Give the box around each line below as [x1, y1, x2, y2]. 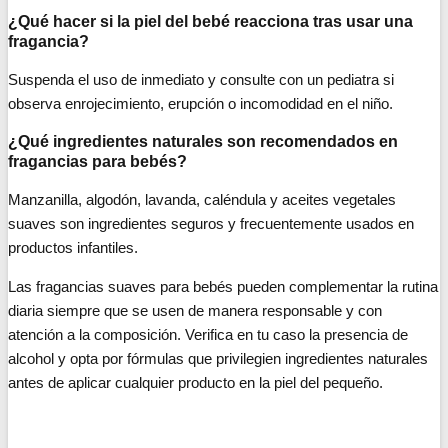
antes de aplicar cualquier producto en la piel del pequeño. [8, 373, 383, 391]
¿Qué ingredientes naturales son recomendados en [8, 132, 398, 150]
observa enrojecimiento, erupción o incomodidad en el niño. [8, 94, 393, 112]
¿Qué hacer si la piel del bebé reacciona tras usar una [8, 12, 413, 30]
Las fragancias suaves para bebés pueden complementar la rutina [8, 277, 438, 295]
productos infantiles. [8, 238, 138, 256]
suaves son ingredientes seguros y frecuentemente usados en [8, 214, 414, 232]
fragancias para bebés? [8, 152, 187, 170]
